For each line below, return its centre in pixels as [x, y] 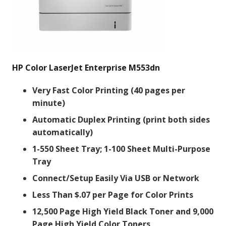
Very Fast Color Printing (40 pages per [109, 91]
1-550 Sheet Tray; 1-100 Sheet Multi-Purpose [121, 149]
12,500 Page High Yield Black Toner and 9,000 [123, 212]
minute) [49, 103]
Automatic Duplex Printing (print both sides [121, 120]
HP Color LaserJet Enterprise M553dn [86, 68]
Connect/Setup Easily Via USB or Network [116, 178]
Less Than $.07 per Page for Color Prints [113, 195]
